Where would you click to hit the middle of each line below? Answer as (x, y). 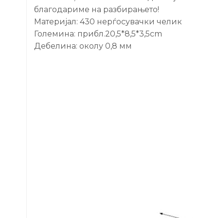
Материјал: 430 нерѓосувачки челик (108, 21)
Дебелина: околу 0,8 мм (83, 46)
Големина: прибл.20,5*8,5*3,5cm (98, 34)
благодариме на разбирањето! (97, 9)
